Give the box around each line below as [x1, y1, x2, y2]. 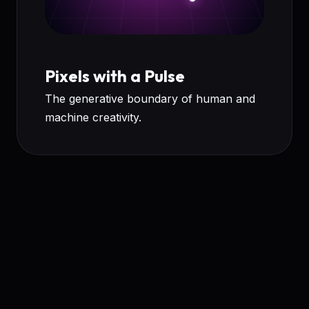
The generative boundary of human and [45, 92, 255, 106]
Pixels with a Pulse [45, 66, 185, 87]
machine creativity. [45, 110, 141, 125]
